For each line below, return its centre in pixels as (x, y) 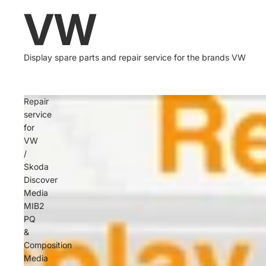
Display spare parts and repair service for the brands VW (135, 57)
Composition (48, 245)
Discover (41, 180)
